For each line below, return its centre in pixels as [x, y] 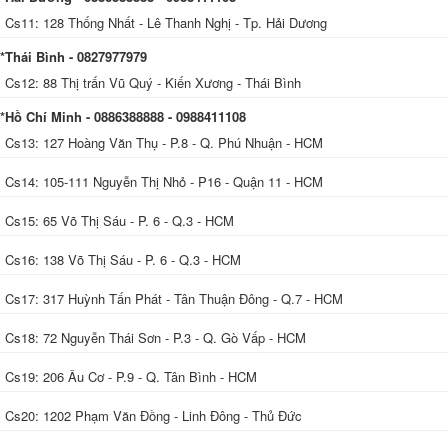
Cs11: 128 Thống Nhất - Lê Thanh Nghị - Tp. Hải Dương [166, 22]
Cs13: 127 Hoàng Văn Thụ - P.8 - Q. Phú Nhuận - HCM [164, 142]
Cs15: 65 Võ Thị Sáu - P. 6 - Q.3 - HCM [121, 220]
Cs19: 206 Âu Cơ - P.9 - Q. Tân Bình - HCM [131, 376]
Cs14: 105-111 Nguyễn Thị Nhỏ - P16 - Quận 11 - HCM [164, 181]
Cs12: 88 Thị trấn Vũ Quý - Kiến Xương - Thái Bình [153, 82]
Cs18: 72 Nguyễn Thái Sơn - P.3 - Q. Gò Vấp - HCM [155, 337]
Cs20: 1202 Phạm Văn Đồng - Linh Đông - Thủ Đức [153, 415]
